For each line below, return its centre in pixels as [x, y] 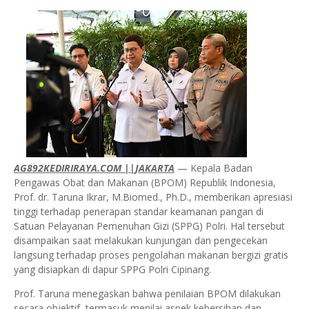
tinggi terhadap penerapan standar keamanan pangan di [139, 212]
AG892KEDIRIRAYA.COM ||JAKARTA [94, 168]
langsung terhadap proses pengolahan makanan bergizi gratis [151, 255]
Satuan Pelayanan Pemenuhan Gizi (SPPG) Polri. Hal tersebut [149, 226]
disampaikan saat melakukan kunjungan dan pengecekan [141, 241]
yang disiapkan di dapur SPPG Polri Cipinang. [112, 270]
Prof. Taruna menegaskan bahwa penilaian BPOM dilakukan [147, 294]
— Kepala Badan [213, 168]
